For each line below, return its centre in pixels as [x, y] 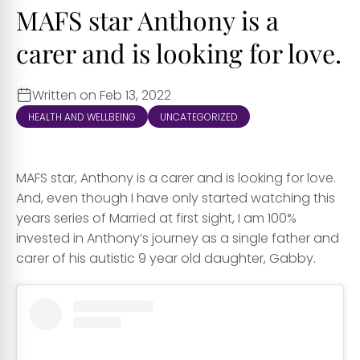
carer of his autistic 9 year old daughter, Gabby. [166, 258]
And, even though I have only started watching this [176, 198]
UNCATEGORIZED [199, 117]
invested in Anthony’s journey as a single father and [178, 238]
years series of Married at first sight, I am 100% [156, 218]
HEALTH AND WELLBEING [82, 117]
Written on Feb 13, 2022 [102, 95]
